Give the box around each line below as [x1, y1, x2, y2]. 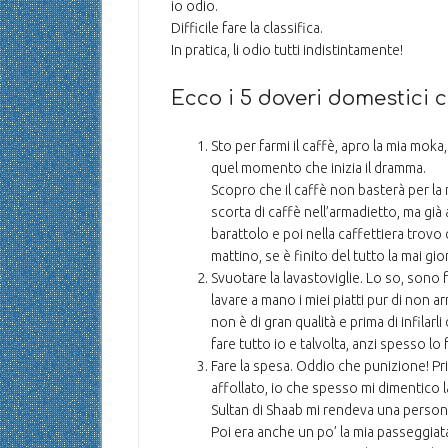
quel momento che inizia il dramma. [211, 160, 426, 176]
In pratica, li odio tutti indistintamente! [171, 42, 403, 58]
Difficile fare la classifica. [171, 20, 323, 36]
